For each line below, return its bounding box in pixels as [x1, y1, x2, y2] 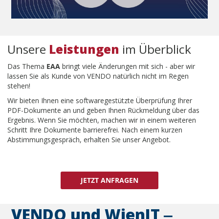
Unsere [7, 41, 49, 58]
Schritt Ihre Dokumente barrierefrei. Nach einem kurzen [7, 125, 182, 135]
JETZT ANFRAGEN [81, 175, 138, 185]
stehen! [7, 81, 30, 91]
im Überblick [119, 41, 191, 58]
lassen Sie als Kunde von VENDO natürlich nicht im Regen [7, 71, 189, 81]
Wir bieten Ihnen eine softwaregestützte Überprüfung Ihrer [7, 96, 192, 106]
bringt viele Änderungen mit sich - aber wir [62, 62, 195, 71]
